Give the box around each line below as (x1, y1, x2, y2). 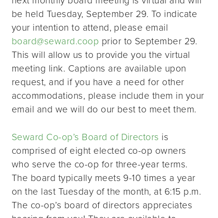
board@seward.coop (12, 34, 99, 47)
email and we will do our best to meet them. (12, 102, 197, 115)
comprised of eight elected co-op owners (12, 143, 186, 157)
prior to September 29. (99, 34, 198, 47)
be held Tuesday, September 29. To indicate (12, 6, 198, 20)
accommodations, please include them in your (12, 88, 204, 102)
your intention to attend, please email (12, 20, 168, 34)
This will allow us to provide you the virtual (12, 47, 190, 61)
